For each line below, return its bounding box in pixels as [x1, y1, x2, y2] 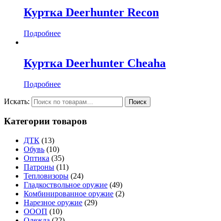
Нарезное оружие [24, 198, 82, 207]
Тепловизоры [24, 172, 69, 181]
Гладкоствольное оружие [24, 181, 108, 189]
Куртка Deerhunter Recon [24, 6, 159, 19]
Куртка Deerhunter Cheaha [24, 56, 166, 70]
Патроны [24, 163, 54, 172]
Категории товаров [4, 116, 87, 127]
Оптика [24, 154, 49, 163]
